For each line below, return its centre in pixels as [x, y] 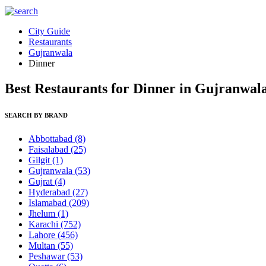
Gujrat [42, 181]
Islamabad [49, 202]
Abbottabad [52, 138]
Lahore [43, 235]
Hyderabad [50, 192]
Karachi [45, 224]
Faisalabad [50, 149]
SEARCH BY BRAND [36, 115]
